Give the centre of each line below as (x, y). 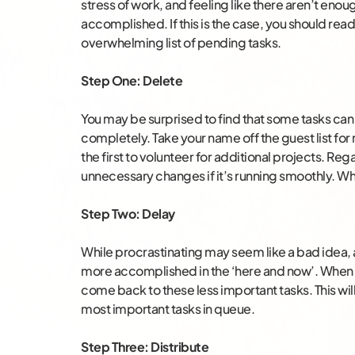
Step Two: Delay (128, 213)
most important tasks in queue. (168, 308)
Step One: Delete (132, 80)
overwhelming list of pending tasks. (181, 42)
